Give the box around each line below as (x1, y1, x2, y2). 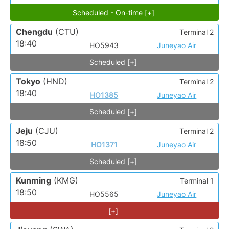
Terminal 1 (180, 176, 214, 186)
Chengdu (16, 27, 53, 37)
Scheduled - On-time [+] (72, 8, 154, 17)
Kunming (16, 175, 51, 186)
